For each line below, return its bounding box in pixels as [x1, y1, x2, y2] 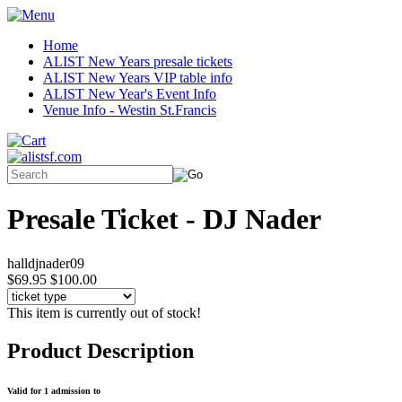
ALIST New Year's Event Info [43, 86, 216, 101]
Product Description [7, 338, 194, 363]
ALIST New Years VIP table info [43, 70, 232, 85]
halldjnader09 [7, 255, 84, 271]
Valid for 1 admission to [7, 385, 100, 396]
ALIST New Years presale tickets [43, 54, 232, 69]
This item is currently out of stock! [7, 304, 201, 320]
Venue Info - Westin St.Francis [43, 102, 216, 118]
